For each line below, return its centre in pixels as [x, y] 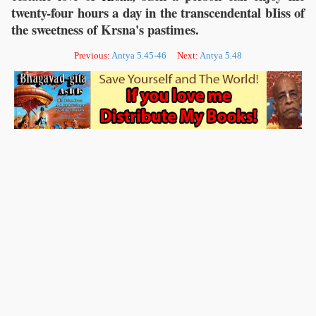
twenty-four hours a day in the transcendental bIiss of [158, 13]
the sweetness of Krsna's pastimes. [105, 30]
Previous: [93, 56]
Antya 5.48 [221, 56]
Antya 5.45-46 [139, 56]
